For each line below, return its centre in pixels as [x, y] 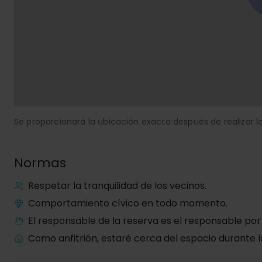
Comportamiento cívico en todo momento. [128, 203]
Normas [40, 163]
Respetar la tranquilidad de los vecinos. [117, 186]
